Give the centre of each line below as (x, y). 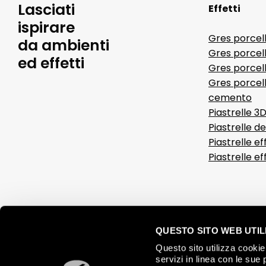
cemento (230, 98)
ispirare (46, 28)
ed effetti (51, 63)
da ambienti (64, 45)
